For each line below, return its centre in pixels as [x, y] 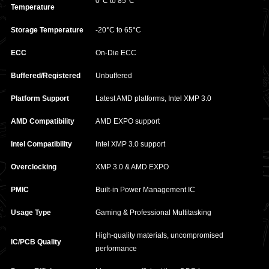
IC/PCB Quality [36, 242]
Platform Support [40, 99]
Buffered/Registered [46, 76]
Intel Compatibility [41, 144]
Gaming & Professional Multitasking [153, 213]
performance [116, 249]
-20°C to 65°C [118, 30]
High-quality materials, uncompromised [159, 236]
